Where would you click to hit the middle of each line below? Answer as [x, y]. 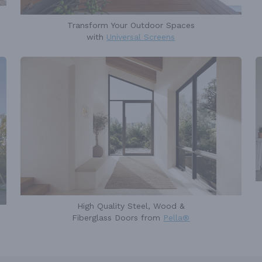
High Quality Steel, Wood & [131, 206]
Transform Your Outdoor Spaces [131, 25]
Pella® [177, 218]
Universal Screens [141, 37]
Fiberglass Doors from [118, 218]
